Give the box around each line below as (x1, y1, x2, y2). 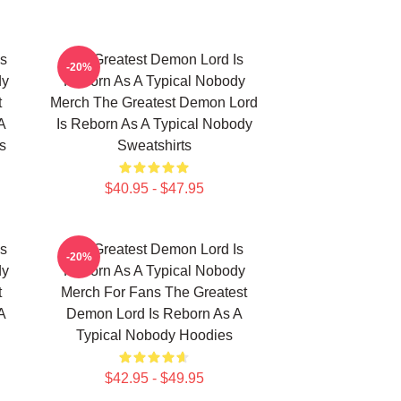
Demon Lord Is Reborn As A (65, 306, 243, 321)
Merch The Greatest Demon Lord (50, 95, 258, 110)
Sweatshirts (116, 138, 192, 153)
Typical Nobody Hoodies (75, 328, 233, 343)
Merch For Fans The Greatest (61, 285, 247, 300)
